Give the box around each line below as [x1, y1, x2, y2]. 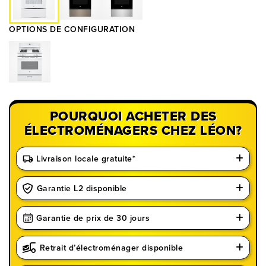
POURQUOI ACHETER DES [49, 106, 217, 126]
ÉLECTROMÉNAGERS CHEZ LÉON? [24, 121, 242, 140]
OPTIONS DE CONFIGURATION [9, 23, 135, 36]
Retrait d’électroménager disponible [39, 241, 183, 254]
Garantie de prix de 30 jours [36, 211, 150, 224]
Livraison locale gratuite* [36, 152, 135, 165]
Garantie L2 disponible [36, 182, 127, 195]
